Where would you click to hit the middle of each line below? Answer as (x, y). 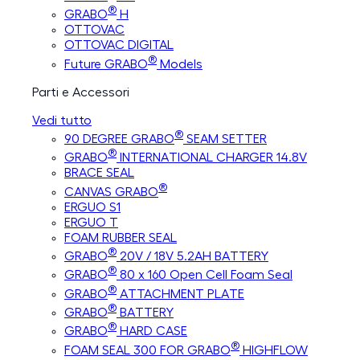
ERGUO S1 (92, 207)
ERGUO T (91, 222)
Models (180, 64)
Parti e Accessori (81, 92)
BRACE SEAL (99, 173)
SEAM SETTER (225, 139)
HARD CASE (152, 331)
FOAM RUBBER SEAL (121, 237)
